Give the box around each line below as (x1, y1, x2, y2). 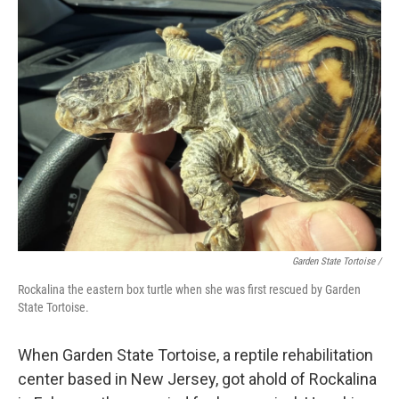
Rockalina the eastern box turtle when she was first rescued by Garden (18, 282, 361, 297)
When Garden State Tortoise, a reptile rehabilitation (18, 346, 373, 364)
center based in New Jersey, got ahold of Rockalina (18, 370, 377, 388)
